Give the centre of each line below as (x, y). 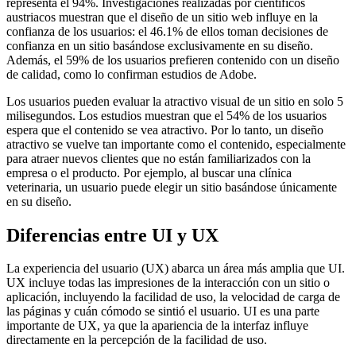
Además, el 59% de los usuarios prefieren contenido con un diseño (173, 60)
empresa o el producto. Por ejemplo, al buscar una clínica (149, 172)
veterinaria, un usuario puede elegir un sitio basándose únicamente (172, 187)
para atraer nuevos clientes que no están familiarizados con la (159, 158)
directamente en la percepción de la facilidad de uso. (137, 340)
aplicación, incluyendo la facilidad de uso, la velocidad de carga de (173, 297)
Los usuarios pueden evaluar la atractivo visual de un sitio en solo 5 (175, 101)
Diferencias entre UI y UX (112, 235)
